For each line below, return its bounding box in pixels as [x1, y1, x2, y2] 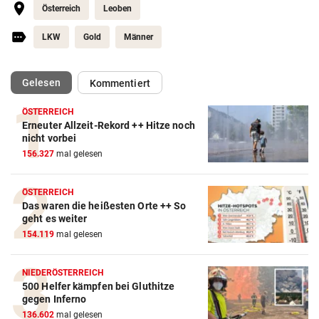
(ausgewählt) [59, 76, 120, 88]
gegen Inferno [22, 293, 87, 305]
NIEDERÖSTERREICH [22, 268, 104, 278]
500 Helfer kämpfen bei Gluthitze [22, 281, 175, 293]
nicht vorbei [22, 132, 77, 145]
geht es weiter [22, 213, 88, 225]
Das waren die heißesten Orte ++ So [22, 200, 187, 212]
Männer [124, 32, 153, 43]
